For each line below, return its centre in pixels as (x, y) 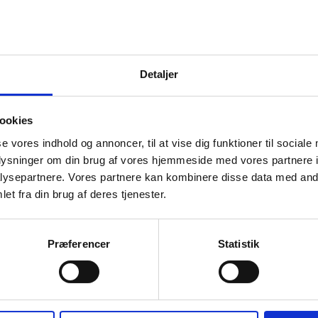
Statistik (238, 243)
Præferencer (79, 243)
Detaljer (159, 74)
